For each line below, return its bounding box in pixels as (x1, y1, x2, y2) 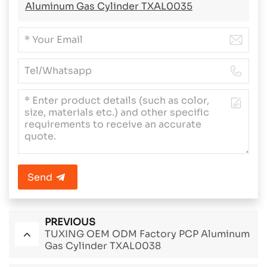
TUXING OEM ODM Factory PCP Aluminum (45, 228, 250, 241)
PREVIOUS (45, 216, 95, 229)
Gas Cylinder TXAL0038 (45, 240, 161, 253)
